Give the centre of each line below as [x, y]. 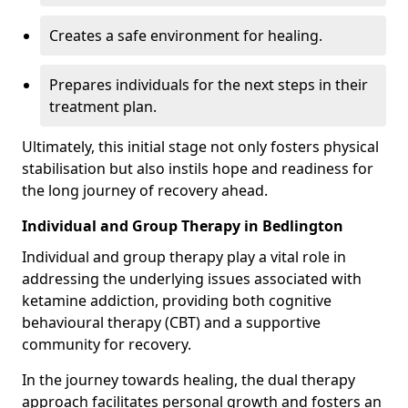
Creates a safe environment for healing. [186, 36]
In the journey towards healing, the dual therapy [189, 380]
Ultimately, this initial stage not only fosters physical [200, 147]
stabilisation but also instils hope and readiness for [198, 168]
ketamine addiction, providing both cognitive [177, 301]
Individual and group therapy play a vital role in [184, 257]
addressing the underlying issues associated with [192, 279]
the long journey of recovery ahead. [145, 190]
